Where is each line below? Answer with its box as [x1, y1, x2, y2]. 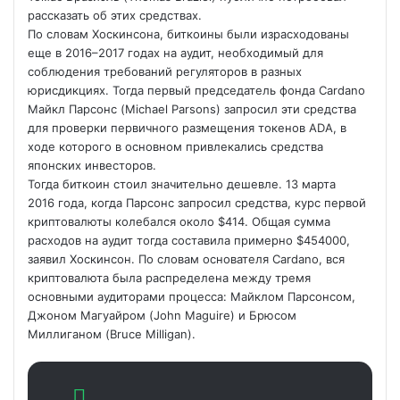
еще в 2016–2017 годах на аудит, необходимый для [28, 46, 323, 60]
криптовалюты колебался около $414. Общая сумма [28, 214, 330, 229]
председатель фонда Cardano [195, 83, 365, 97]
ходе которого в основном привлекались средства [28, 139, 323, 154]
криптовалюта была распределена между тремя [28, 271, 311, 285]
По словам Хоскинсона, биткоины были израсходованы [28, 27, 349, 41]
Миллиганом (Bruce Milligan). [28, 327, 196, 341]
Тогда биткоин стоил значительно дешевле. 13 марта [28, 177, 336, 191]
